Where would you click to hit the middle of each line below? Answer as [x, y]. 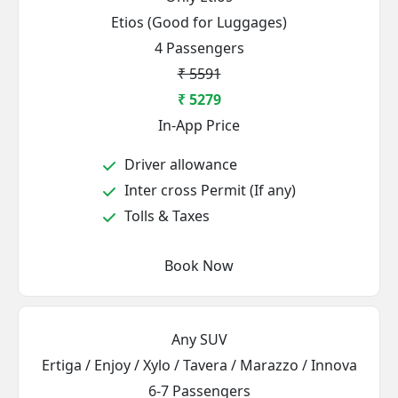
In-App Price [199, 125]
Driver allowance [179, 164]
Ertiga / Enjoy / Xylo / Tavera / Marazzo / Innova [199, 365]
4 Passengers [199, 48]
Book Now [199, 266]
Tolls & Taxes [165, 216]
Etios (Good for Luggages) [199, 22]
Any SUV [199, 339]
